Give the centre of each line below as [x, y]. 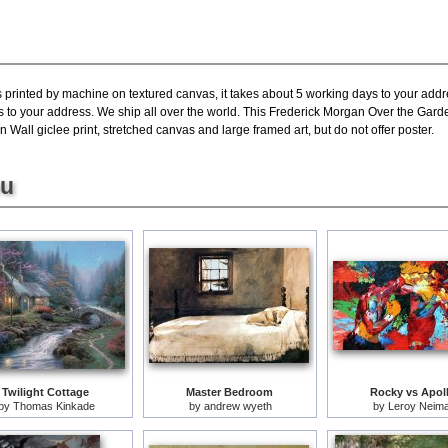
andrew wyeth [237, 405]
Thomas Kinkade [53, 405]
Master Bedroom [229, 391]
